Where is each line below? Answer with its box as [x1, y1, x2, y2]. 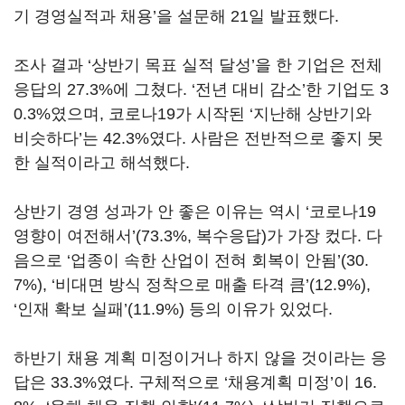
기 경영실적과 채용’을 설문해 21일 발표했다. [14, 7, 339, 25]
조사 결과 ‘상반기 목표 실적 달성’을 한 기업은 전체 [14, 56, 382, 74]
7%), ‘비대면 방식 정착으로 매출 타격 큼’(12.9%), [14, 276, 371, 294]
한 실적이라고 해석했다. [14, 154, 190, 172]
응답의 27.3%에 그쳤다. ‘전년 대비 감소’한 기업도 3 [14, 80, 389, 99]
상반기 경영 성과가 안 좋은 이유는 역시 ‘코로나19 [14, 202, 376, 221]
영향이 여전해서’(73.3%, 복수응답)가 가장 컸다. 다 [14, 227, 382, 245]
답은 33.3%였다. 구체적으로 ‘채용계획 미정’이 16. [14, 373, 377, 391]
